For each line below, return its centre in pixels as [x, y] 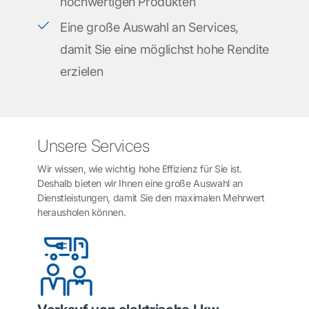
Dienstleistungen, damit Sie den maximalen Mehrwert [151, 198]
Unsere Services [93, 146]
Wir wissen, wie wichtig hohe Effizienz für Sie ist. [140, 169]
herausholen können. [82, 212]
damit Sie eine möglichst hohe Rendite [165, 49]
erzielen [82, 71]
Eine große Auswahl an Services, [150, 27]
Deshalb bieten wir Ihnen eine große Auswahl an [140, 183]
